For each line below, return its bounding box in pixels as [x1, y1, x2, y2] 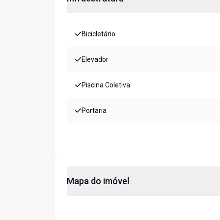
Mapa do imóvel [67, 176, 129, 187]
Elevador [82, 55, 109, 64]
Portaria [82, 107, 107, 115]
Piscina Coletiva [82, 81, 130, 89]
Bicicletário [82, 30, 115, 38]
